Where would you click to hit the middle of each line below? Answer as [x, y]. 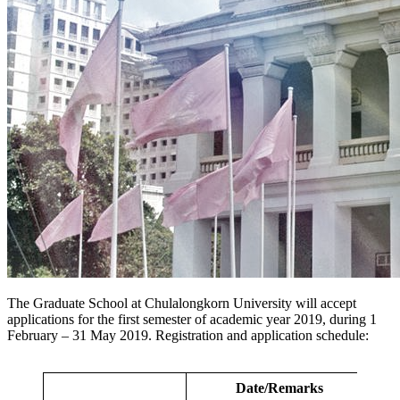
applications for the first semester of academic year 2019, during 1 [192, 319]
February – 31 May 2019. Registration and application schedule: [193, 335]
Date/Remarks [279, 387]
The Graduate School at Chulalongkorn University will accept [182, 303]
